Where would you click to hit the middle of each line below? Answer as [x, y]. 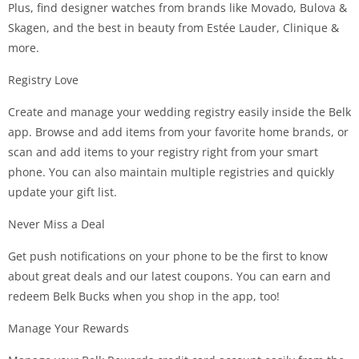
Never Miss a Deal [56, 224]
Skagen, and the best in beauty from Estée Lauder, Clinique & [173, 28]
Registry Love [43, 80]
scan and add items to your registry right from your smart [163, 152]
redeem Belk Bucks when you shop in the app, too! [144, 296]
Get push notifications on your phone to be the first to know [168, 256]
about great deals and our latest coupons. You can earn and [169, 276]
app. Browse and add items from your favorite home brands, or [178, 132]
